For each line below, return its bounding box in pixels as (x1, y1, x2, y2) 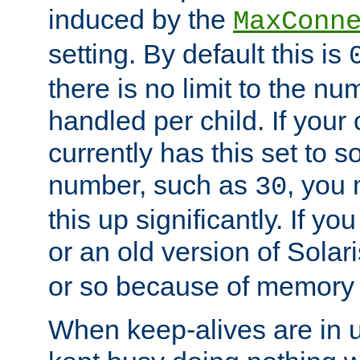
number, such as (48, 170, 255, 201)
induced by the (48, 4, 233, 35)
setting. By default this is (48, 39, 349, 70)
